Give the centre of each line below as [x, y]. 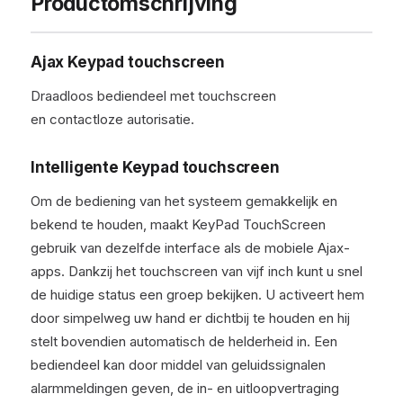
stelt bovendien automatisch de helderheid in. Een [184, 341]
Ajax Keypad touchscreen [128, 62]
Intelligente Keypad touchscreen [155, 167]
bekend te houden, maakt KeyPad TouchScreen [178, 224]
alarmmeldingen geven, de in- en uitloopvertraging [185, 388]
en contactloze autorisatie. [112, 119]
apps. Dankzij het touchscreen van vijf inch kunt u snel [197, 271]
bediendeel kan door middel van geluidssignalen [178, 365]
